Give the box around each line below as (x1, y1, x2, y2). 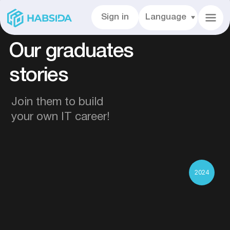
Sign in (72, 9, 92, 15)
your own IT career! (8, 80, 79, 87)
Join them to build (8, 69, 74, 77)
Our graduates (6, 30, 95, 44)
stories (6, 47, 49, 61)
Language (104, 9, 133, 15)
